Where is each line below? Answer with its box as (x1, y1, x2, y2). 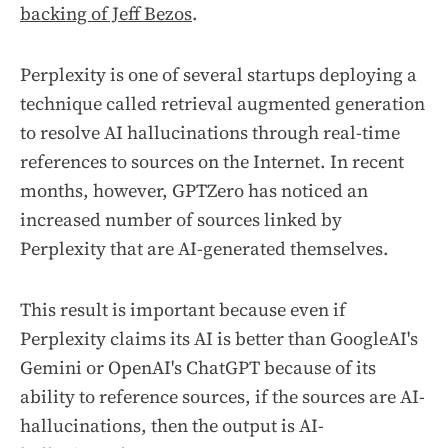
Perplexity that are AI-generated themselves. (20, 235, 389, 261)
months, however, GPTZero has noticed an (20, 177, 368, 203)
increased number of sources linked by (20, 206, 342, 232)
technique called (20, 90, 161, 116)
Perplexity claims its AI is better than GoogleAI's (20, 325, 418, 351)
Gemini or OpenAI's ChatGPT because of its (20, 354, 376, 380)
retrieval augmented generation (161, 90, 425, 116)
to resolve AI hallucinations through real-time (20, 119, 400, 145)
